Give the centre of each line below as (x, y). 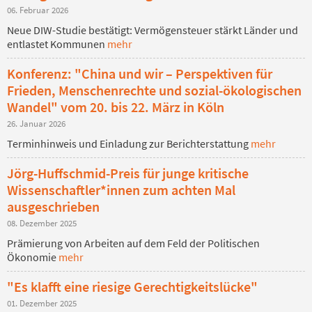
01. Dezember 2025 (42, 303)
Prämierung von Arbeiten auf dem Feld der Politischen (133, 243)
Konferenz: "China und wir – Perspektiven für (140, 73)
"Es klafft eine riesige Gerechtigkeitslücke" (132, 286)
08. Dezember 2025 (42, 223)
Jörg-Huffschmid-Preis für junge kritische (128, 173)
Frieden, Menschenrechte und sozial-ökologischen (154, 90)
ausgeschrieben (53, 206)
